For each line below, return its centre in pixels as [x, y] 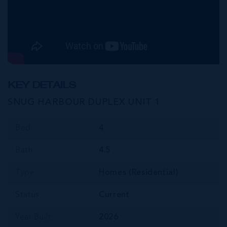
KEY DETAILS [42, 85]
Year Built [33, 218]
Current [114, 195]
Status [27, 195]
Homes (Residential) [139, 173]
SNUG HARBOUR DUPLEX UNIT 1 [84, 103]
